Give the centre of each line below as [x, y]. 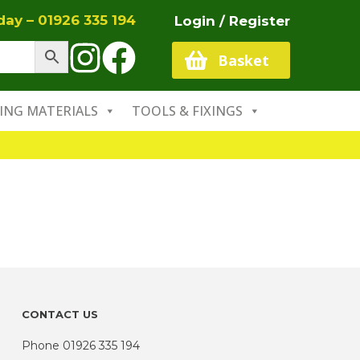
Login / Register [232, 21]
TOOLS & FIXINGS [187, 111]
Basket [243, 60]
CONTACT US [60, 314]
